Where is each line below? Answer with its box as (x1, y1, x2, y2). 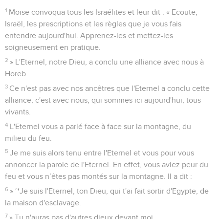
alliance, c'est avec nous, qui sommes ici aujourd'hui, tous (5, 96, 201, 104)
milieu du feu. (5, 134, 52, 142)
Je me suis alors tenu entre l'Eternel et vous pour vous (10, 149, 195, 157)
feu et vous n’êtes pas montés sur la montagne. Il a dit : (5, 172, 192, 180)
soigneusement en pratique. (5, 43, 101, 51)
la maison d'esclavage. (5, 198, 81, 207)
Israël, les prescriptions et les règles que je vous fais (5, 20, 181, 28)
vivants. (5, 108, 31, 116)
